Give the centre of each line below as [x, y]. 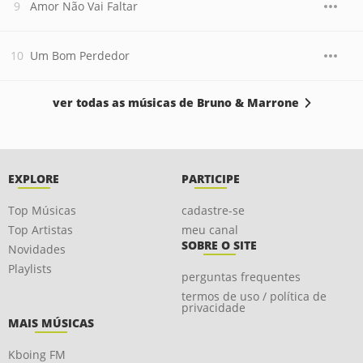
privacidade [214, 307]
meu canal [210, 230]
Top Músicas [42, 210]
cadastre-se [213, 210]
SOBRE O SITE [219, 245]
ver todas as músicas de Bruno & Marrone [175, 102]
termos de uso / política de [254, 296]
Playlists [30, 269]
